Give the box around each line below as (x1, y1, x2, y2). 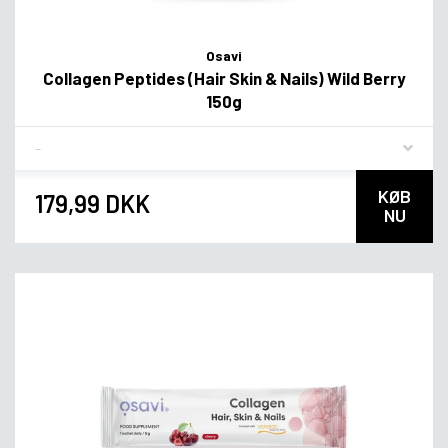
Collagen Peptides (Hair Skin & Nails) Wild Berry (42, 67, 406, 88)
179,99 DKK (35, 189, 150, 219)
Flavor (34, 130, 76, 150)
